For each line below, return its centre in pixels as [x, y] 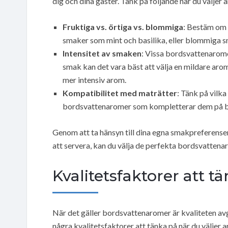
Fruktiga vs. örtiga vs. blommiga [123, 26]
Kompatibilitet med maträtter [120, 93]
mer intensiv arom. [94, 79]
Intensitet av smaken [102, 53]
